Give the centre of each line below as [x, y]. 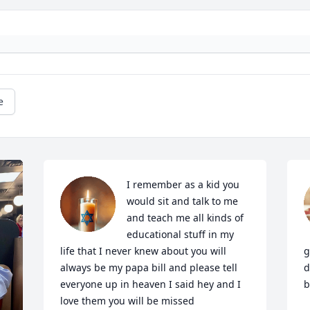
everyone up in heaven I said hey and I [151, 284]
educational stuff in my [181, 235]
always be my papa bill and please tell [149, 268]
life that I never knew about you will [144, 251]
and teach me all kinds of [185, 218]
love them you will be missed [128, 301]
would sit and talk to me [183, 201]
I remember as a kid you [183, 185]
